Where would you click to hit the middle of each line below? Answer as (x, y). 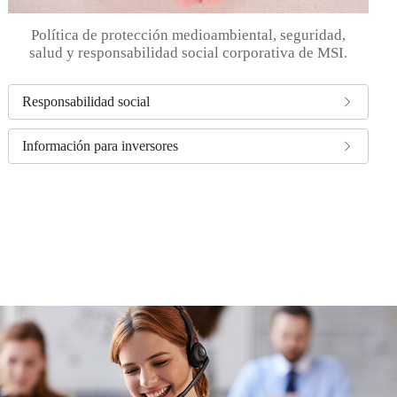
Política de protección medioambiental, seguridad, (189, 35)
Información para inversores (101, 145)
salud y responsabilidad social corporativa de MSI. (189, 52)
